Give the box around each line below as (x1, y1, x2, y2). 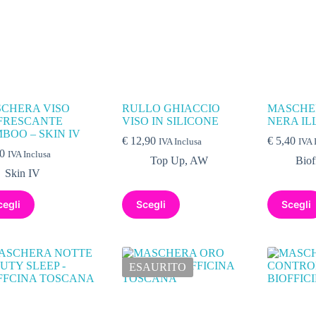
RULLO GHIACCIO (122, 102, 221, 114)
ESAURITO (129, 260, 187, 273)
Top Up (150, 154, 186, 166)
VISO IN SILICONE (122, 114, 219, 127)
